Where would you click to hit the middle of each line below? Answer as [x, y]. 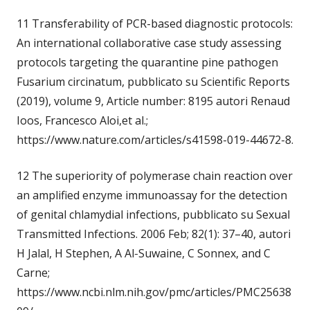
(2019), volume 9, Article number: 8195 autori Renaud [153, 101]
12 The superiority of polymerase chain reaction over [155, 176]
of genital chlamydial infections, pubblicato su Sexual [153, 215]
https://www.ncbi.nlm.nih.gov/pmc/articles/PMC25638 [154, 292]
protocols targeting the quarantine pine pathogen [147, 63]
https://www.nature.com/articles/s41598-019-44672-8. [155, 140]
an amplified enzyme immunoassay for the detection [152, 195]
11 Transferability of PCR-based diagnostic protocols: [155, 24]
